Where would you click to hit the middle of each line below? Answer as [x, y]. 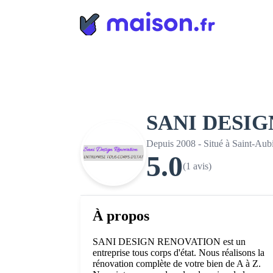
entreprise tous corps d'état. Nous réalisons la [179, 252]
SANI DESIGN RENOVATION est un [169, 241]
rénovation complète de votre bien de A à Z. [177, 263]
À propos [121, 216]
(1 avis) [197, 166]
